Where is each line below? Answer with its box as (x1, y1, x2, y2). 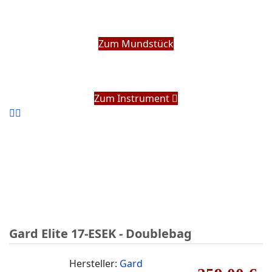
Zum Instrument (94, 92, 172, 105)
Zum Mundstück (98, 37, 174, 50)
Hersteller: (69, 257, 120, 270)
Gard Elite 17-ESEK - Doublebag (9, 225, 192, 242)
